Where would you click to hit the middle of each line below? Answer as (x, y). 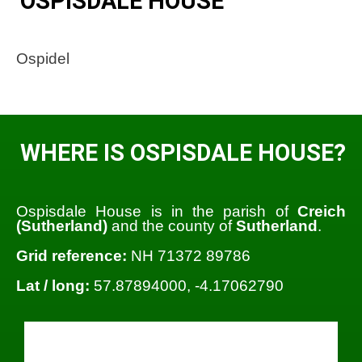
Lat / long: (53, 286)
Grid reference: (72, 255)
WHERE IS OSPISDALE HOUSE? (183, 153)
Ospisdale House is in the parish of (157, 211)
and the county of (172, 225)
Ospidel (43, 59)
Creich (322, 211)
